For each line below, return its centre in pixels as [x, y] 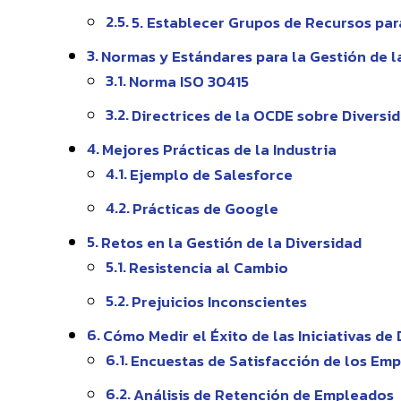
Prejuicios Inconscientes [220, 302]
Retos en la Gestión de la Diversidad [232, 243]
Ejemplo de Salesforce [212, 175]
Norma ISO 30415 [189, 81]
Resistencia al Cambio [209, 268]
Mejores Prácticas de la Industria [220, 149]
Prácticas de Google [206, 209]
